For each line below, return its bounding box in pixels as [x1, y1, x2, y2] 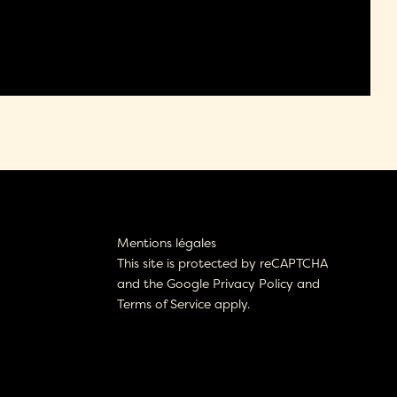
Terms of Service [117, 294, 212, 312]
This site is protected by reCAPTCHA [117, 253, 329, 271]
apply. [211, 294, 251, 312]
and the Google [117, 274, 214, 292]
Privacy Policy [213, 274, 294, 292]
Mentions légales [117, 233, 217, 251]
